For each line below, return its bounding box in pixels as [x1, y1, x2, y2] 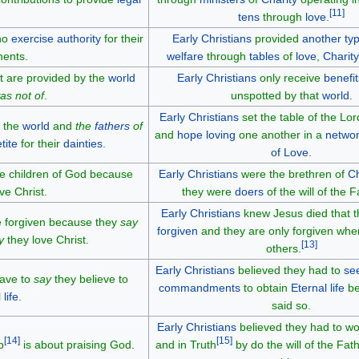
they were [181, 184, 235, 198]
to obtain [240, 280, 291, 294]
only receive [256, 71, 324, 84]
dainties [63, 136, 103, 150]
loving [205, 127, 236, 141]
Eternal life [291, 280, 345, 294]
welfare [167, 49, 204, 63]
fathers [94, 119, 130, 132]
